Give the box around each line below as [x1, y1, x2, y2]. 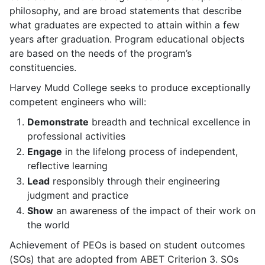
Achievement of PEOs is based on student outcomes [9, 239, 245, 251]
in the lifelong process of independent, [62, 146, 238, 157]
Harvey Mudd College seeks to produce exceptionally [9, 82, 251, 93]
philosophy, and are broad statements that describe [9, 5, 241, 17]
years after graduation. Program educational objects [9, 33, 244, 45]
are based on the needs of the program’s [9, 47, 192, 59]
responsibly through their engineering [50, 175, 220, 187]
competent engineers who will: [9, 96, 146, 108]
